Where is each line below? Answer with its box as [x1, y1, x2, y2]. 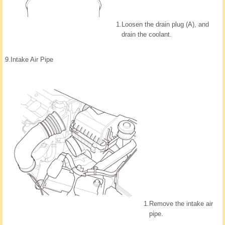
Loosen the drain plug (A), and [122, 21, 209, 29]
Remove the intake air [149, 200, 213, 208]
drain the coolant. [122, 31, 172, 39]
